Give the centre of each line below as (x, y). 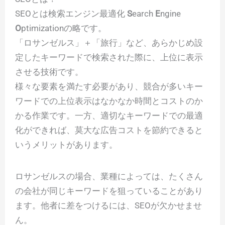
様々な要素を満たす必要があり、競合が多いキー (109, 87)
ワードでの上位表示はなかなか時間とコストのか (109, 101)
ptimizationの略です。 (64, 28)
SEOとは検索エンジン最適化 (71, 14)
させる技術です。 (49, 72)
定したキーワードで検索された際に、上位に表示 (109, 58)
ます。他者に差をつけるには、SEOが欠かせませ (108, 206)
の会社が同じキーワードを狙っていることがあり (109, 191)
